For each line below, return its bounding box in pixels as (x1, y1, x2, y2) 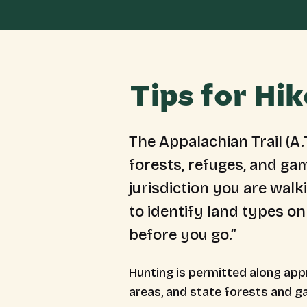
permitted (188, 265, 247, 280)
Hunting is (129, 265, 188, 280)
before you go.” (129, 226, 236, 244)
